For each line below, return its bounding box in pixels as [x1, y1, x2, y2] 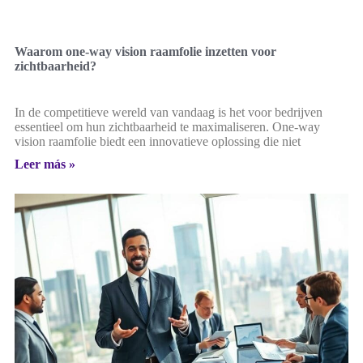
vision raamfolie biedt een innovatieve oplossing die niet [15, 134, 301, 148]
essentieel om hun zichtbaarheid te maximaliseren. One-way [15, 119, 320, 134]
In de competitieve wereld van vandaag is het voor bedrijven [15, 105, 322, 119]
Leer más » [15, 156, 75, 171]
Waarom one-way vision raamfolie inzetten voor [15, 44, 276, 58]
